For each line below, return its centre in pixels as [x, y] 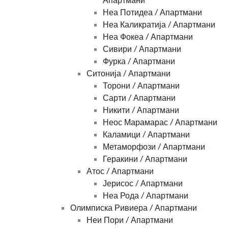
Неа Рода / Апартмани [146, 196]
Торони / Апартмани [141, 86]
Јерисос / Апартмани [143, 183]
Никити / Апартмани [141, 110]
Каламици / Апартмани [146, 135]
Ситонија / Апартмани [129, 74]
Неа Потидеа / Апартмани [152, 12]
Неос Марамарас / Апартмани [160, 122]
